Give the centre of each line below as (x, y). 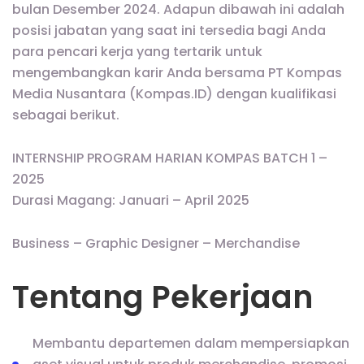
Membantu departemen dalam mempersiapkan (191, 343)
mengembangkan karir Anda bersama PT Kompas (177, 73)
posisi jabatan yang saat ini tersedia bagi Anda (169, 30)
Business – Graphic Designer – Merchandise (156, 244)
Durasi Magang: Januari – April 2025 (131, 201)
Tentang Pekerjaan (162, 297)
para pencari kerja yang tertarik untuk (137, 52)
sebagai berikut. (66, 115)
